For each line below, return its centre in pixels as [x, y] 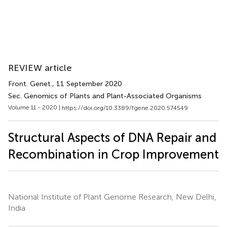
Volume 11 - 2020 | [35, 107]
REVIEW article [40, 68]
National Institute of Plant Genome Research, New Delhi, [112, 197]
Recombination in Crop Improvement [113, 154]
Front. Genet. [30, 84]
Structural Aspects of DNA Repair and [112, 137]
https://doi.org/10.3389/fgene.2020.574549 [125, 108]
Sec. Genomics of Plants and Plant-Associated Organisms [105, 96]
